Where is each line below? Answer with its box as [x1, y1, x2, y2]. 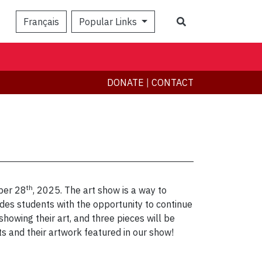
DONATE [107, 77, 144, 89]
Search [185, 15, 215, 27]
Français [23, 15, 60, 27]
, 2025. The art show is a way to [33, 184, 167, 196]
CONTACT [151, 77, 194, 89]
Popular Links [79, 15, 140, 27]
